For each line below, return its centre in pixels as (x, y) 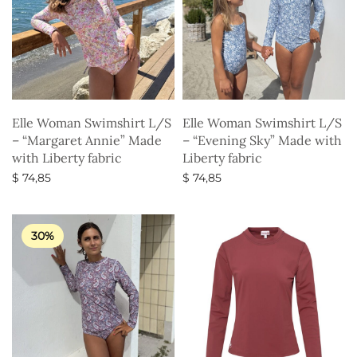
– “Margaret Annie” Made (87, 140)
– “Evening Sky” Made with (262, 140)
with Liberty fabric (67, 157)
